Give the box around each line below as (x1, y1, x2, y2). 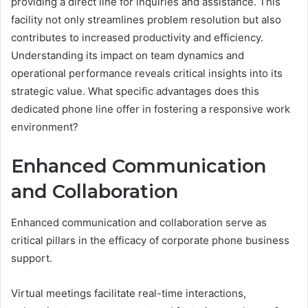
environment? (11, 120, 78, 133)
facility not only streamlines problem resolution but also (11, 13, 281, 26)
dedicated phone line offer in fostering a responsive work (11, 102, 290, 115)
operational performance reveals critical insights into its (11, 67, 283, 80)
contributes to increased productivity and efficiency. (11, 31, 263, 44)
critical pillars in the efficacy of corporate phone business (11, 233, 289, 247)
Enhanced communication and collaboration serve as (11, 215, 267, 229)
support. (11, 251, 52, 265)
